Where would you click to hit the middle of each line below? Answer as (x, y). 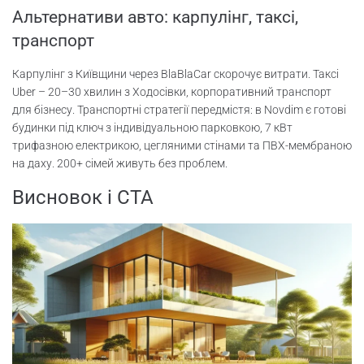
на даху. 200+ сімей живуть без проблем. (120, 163)
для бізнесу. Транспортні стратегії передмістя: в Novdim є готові (179, 109)
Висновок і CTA (83, 197)
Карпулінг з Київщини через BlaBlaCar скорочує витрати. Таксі (175, 74)
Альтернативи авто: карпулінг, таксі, (155, 17)
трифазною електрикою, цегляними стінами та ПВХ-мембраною (182, 145)
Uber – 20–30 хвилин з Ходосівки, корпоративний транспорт (172, 91)
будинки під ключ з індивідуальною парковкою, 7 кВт (152, 127)
